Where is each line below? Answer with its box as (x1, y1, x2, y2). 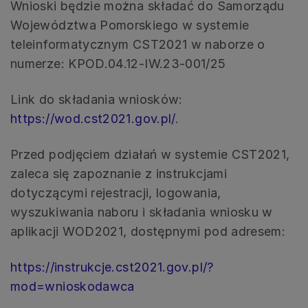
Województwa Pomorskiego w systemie (10, 18, 250, 33)
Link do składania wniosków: (10, 92, 183, 107)
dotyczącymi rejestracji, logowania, (10, 186, 221, 201)
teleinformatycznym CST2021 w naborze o (10, 37, 265, 52)
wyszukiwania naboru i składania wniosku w (10, 205, 273, 220)
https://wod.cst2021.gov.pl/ (10, 111, 175, 126)
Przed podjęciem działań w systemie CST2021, (10, 147, 290, 162)
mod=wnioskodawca (10, 279, 135, 294)
